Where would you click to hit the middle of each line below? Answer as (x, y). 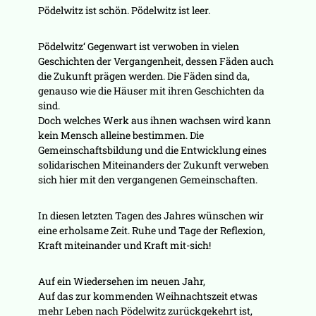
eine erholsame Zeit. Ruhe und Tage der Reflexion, (151, 231)
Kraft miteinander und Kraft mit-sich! (124, 245)
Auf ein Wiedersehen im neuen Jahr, (121, 281)
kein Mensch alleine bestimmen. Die (121, 135)
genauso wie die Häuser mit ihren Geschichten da (151, 91)
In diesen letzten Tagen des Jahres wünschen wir (151, 216)
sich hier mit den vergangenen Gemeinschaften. (147, 180)
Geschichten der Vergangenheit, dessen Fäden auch (156, 61)
